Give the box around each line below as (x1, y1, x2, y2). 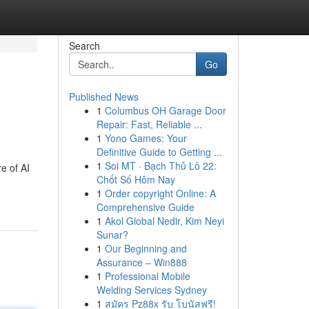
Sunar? (96, 228, 128, 241)
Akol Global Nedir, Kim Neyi (104, 214, 224, 228)
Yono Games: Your (104, 131, 187, 145)
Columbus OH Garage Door (104, 103, 226, 117)
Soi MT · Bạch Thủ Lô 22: (104, 159, 217, 172)
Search (68, 39, 100, 52)
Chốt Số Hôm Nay (96, 172, 175, 186)
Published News (68, 90, 139, 103)
